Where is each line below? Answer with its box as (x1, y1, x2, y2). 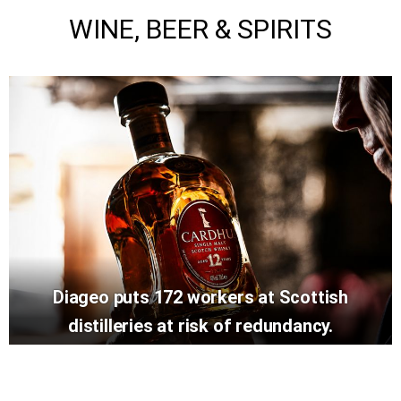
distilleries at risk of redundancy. (68, 314, 333, 337)
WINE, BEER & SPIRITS (69, 13, 332, 45)
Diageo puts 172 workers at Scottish (53, 286, 348, 308)
